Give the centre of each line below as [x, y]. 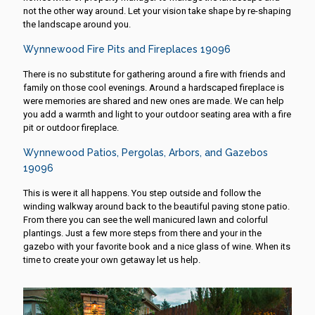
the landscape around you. [77, 24]
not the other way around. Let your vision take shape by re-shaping [157, 11]
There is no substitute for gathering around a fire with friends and [154, 74]
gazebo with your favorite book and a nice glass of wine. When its [157, 246]
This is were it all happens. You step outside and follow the [142, 193]
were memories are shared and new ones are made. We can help [154, 101]
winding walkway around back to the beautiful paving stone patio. [156, 206]
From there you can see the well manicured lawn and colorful [146, 219]
